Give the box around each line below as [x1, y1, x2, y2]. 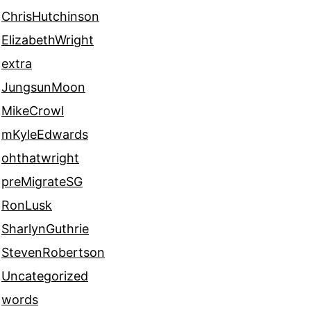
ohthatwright [1, 151, 79, 166]
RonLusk [1, 198, 52, 213]
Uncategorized [1, 269, 88, 284]
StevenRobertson [1, 245, 105, 260]
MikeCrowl [1, 103, 64, 119]
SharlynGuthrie [1, 221, 89, 237]
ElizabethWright [1, 33, 94, 48]
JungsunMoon [1, 80, 85, 95]
